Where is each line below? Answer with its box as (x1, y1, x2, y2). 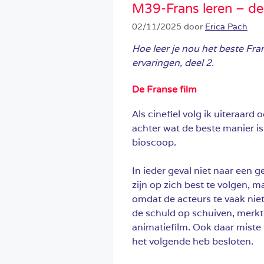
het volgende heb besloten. (132, 235, 253, 247)
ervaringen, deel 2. (132, 56, 214, 69)
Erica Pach (205, 21, 247, 32)
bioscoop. (132, 136, 176, 148)
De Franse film (132, 83, 197, 95)
